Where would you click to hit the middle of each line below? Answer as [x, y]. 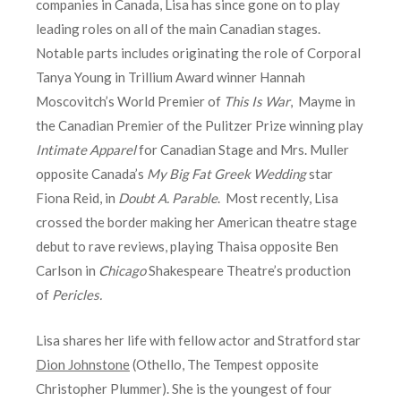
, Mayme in [323, 102]
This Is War [257, 102]
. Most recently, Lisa [278, 198]
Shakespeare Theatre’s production [248, 271]
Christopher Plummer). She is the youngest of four [184, 389]
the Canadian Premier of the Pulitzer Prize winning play [200, 126]
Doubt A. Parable [168, 198]
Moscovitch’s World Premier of [130, 102]
